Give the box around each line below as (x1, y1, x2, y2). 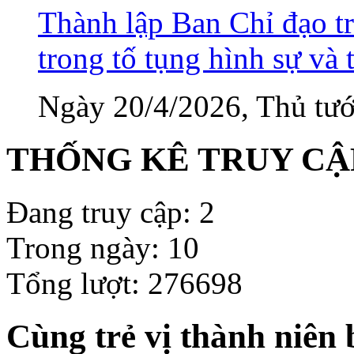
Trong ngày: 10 (6, 231, 199, 265)
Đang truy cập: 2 (6, 195, 215, 230)
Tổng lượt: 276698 (6, 266, 243, 301)
